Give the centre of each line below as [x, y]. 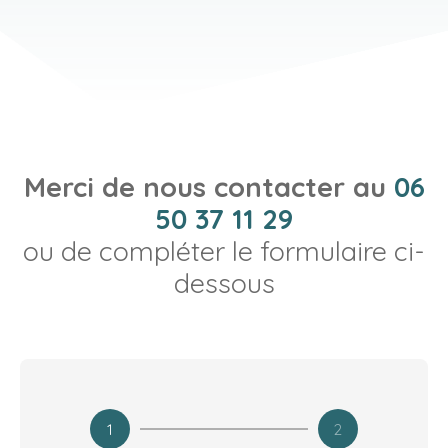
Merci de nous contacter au [208, 187]
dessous [224, 283]
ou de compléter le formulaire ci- [224, 251]
